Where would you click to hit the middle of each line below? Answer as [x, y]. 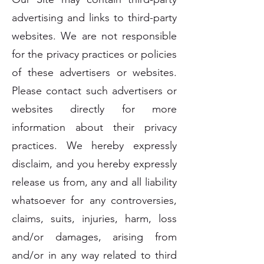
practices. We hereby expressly [94, 146]
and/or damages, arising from [94, 237]
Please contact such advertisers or [94, 91]
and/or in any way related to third [94, 255]
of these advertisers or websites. [94, 72]
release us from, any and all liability [94, 182]
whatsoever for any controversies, [94, 200]
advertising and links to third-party [94, 18]
